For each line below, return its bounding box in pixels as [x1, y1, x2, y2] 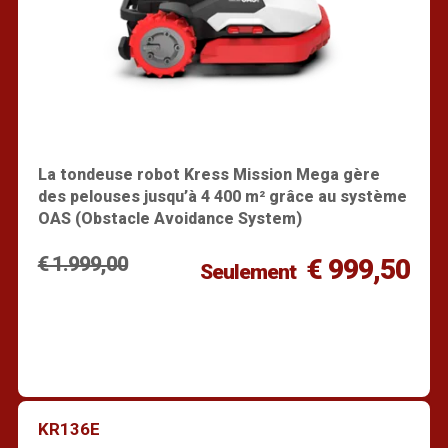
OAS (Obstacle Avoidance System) [37, 208, 302, 228]
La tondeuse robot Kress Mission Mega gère [37, 164, 380, 184]
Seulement [199, 259, 296, 284]
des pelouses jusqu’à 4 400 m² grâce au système [37, 186, 407, 206]
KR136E [37, 418, 100, 439]
